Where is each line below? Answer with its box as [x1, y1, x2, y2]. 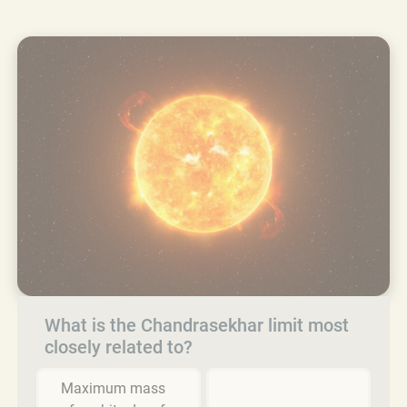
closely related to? [45, 335, 193, 358]
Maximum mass [61, 379, 165, 397]
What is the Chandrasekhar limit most [45, 313, 349, 336]
